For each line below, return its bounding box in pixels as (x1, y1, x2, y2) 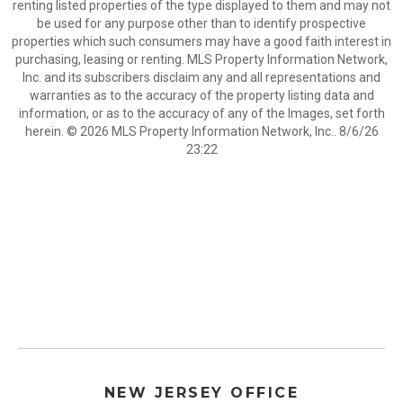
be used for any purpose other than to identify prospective (37, 16, 366, 31)
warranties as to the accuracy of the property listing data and (29, 88, 374, 103)
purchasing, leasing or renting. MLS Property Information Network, (15, 52, 388, 67)
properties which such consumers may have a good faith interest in (12, 34, 391, 49)
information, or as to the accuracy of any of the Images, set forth (18, 106, 385, 121)
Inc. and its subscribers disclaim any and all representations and (22, 70, 381, 85)
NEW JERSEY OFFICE (103, 384, 300, 401)
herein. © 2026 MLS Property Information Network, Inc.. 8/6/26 (24, 124, 379, 139)
